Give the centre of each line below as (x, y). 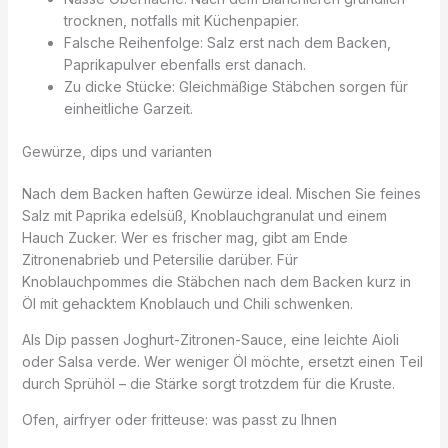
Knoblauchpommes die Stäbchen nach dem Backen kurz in (216, 281)
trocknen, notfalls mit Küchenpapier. (181, 20)
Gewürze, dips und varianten (116, 151)
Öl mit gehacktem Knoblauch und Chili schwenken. (187, 303)
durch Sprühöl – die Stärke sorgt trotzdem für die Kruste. (208, 383)
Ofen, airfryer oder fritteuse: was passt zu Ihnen (179, 419)
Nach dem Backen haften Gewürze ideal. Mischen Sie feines (221, 193)
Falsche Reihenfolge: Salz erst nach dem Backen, (227, 42)
